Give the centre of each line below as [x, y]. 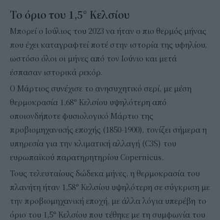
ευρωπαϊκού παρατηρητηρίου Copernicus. [87, 157]
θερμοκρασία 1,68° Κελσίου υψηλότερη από [88, 102]
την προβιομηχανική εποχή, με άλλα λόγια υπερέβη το [108, 201]
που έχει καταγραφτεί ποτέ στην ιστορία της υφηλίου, [108, 45]
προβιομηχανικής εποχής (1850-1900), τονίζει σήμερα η [108, 130]
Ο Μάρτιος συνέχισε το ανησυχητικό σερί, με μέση [101, 89]
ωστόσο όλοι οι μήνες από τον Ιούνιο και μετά [93, 59]
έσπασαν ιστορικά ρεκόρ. [56, 72]
